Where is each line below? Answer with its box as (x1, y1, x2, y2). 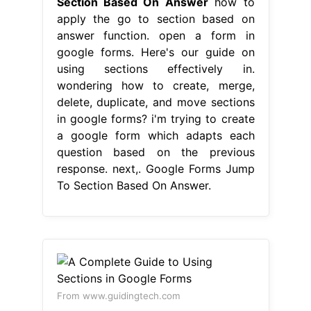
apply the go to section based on (56, 11, 255, 26)
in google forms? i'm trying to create (56, 111, 255, 126)
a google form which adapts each (56, 128, 255, 142)
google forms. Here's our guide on (56, 44, 255, 59)
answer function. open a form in (56, 28, 255, 42)
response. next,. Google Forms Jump (56, 161, 255, 176)
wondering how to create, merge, (56, 78, 255, 92)
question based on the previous (56, 144, 255, 159)
